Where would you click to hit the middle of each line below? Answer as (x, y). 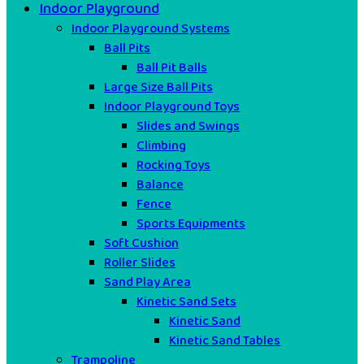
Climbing (161, 146)
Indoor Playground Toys (172, 107)
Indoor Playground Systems (151, 29)
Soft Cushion (141, 243)
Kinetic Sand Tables (225, 341)
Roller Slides (140, 263)
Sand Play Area (147, 282)
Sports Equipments (191, 224)
